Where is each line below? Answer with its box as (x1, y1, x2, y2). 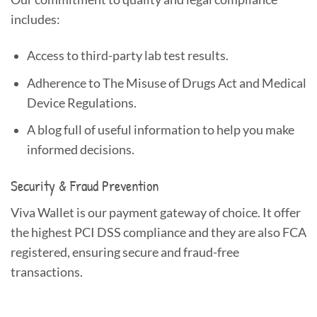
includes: (11, 12, 60, 28)
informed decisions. (26, 142, 134, 158)
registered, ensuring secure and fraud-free (11, 244, 239, 260)
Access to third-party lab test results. (26, 48, 229, 64)
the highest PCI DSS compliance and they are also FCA (11, 224, 306, 240)
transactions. (11, 264, 83, 279)
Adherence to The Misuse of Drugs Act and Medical (26, 75, 306, 91)
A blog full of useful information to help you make (26, 122, 294, 138)
